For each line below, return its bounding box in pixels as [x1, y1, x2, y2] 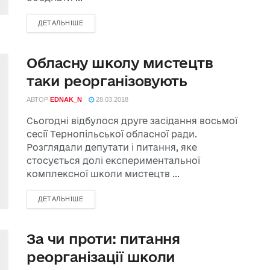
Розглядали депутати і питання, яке [27, 142, 197, 153]
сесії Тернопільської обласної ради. [27, 129, 197, 140]
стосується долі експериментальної [27, 155, 200, 166]
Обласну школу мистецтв [27, 55, 213, 71]
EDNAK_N [50, 96, 82, 104]
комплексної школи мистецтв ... [27, 169, 180, 180]
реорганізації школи [27, 249, 175, 265]
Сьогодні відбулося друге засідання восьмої [27, 116, 237, 127]
